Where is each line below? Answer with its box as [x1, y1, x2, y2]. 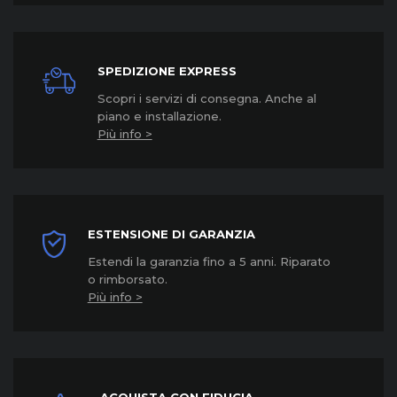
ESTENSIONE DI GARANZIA [87, 227, 255, 241]
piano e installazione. [97, 109, 222, 123]
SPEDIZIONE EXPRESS [97, 64, 237, 78]
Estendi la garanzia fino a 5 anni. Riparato [87, 254, 331, 269]
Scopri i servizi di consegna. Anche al [97, 91, 316, 105]
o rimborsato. [87, 272, 167, 286]
